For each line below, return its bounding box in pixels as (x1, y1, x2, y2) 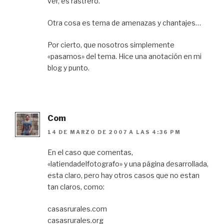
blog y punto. (47, 63, 89, 72)
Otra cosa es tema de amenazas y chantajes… (47, 18, 201, 27)
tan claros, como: (47, 182, 104, 191)
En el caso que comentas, (47, 148, 133, 157)
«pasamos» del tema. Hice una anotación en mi (47, 51, 201, 60)
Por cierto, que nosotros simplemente (47, 40, 174, 49)
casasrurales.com (47, 204, 107, 213)
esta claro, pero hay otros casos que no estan (47, 171, 199, 180)
